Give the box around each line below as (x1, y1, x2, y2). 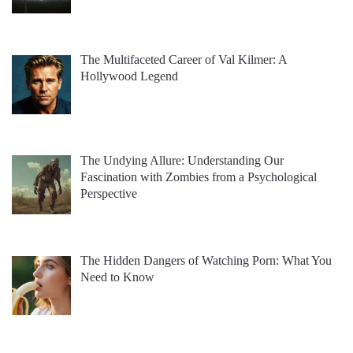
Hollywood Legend (80, 69, 178, 83)
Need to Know (80, 270, 154, 284)
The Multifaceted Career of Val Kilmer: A (80, 52, 287, 66)
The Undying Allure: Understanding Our (80, 153, 284, 167)
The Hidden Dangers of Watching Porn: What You (80, 254, 332, 268)
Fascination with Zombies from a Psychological (80, 169, 317, 184)
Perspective (80, 186, 137, 200)
